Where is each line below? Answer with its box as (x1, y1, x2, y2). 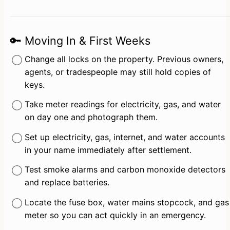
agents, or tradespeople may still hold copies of (24, 66, 211, 77)
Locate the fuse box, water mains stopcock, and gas (24, 197, 229, 208)
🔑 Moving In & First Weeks (10, 33, 150, 47)
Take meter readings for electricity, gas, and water (24, 99, 221, 110)
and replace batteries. (24, 177, 109, 188)
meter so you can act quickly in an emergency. (24, 210, 206, 221)
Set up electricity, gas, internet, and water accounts (24, 131, 225, 142)
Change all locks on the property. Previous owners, (24, 53, 223, 64)
